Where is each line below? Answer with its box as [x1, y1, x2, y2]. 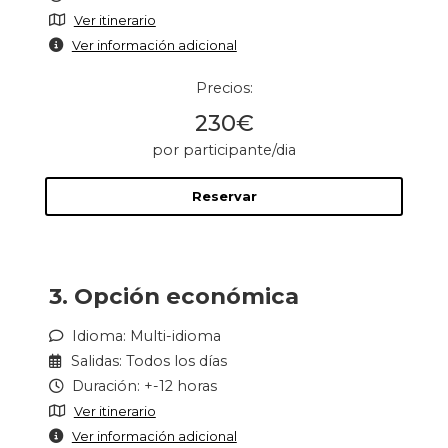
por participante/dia [152, 141, 296, 159]
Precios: [195, 79, 253, 97]
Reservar [191, 189, 257, 204]
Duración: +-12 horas [67, 377, 217, 395]
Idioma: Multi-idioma [67, 327, 221, 345]
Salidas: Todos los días [66, 352, 227, 370]
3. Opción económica [49, 282, 299, 310]
